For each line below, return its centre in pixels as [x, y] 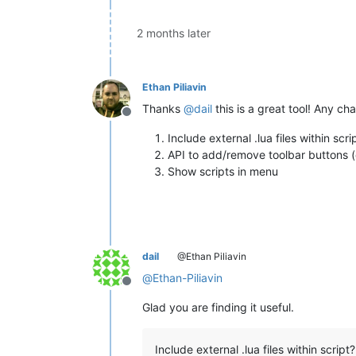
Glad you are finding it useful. [218, 307]
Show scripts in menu [223, 171]
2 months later [174, 33]
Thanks [163, 108]
